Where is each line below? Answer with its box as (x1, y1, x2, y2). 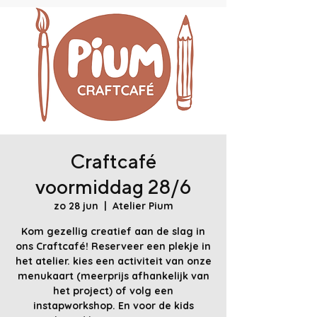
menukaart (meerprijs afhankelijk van (17, 270, 209, 282)
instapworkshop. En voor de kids (33, 299, 194, 312)
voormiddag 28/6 (35, 175, 192, 198)
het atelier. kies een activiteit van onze (15, 255, 212, 267)
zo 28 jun (53, 200, 98, 212)
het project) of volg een (53, 284, 173, 297)
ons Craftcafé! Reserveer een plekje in (16, 240, 211, 253)
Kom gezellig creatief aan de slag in (21, 225, 205, 238)
